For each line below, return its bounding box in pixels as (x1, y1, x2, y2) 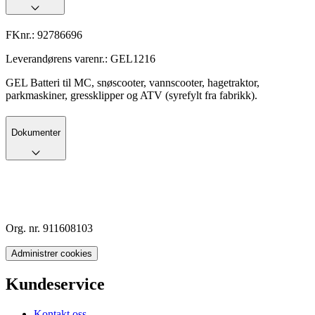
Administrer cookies (11, 247, 92, 259)
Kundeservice (6, 274, 105, 293)
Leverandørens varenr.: (6, 53, 110, 65)
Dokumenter (11, 127, 60, 139)
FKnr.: (6, 29, 37, 41)
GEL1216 (110, 53, 155, 65)
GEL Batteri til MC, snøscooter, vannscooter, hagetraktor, (6, 77, 259, 89)
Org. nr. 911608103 (6, 221, 93, 234)
